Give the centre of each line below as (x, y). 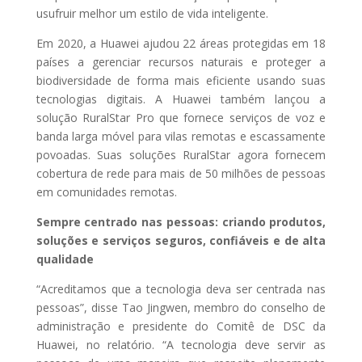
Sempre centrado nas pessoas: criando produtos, (181, 221)
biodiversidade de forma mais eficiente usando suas (181, 80)
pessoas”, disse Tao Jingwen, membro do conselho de (181, 307)
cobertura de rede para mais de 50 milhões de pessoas (181, 173)
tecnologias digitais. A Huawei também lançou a (181, 99)
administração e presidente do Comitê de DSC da (181, 326)
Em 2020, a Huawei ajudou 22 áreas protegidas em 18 (181, 43)
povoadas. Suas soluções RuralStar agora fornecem (181, 154)
